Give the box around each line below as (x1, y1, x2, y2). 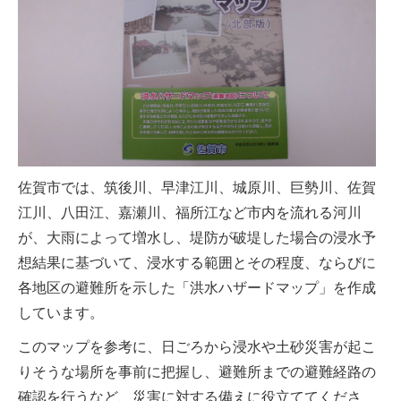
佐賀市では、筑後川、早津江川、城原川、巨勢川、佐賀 (18, 180, 376, 195)
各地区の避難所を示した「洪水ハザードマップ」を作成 (18, 280, 376, 295)
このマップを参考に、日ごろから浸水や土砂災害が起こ (18, 339, 376, 354)
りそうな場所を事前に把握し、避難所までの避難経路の (18, 364, 376, 380)
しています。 (18, 305, 104, 320)
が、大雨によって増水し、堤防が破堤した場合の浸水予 (18, 230, 376, 245)
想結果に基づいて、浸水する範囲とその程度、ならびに (18, 255, 376, 270)
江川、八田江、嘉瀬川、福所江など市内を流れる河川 (18, 205, 362, 220)
